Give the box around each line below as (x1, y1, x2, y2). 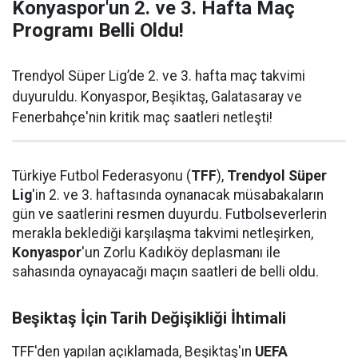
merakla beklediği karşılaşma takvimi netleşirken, (12, 225, 313, 241)
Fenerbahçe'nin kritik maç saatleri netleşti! (12, 109, 272, 125)
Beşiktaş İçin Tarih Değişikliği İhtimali (12, 308, 286, 328)
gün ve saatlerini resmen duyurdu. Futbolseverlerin (12, 206, 327, 222)
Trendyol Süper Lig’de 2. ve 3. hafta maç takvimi (12, 68, 305, 84)
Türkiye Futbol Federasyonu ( (12, 168, 191, 184)
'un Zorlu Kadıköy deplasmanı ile (82, 245, 280, 261)
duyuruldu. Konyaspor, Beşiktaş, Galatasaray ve (12, 89, 302, 105)
